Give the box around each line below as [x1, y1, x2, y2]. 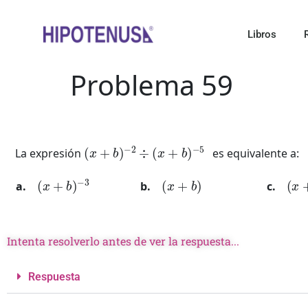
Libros [247, 28, 276, 41]
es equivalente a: [204, 146, 300, 161]
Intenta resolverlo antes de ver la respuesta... [7, 234, 239, 248]
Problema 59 [70, 66, 233, 104]
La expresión [15, 146, 84, 161]
